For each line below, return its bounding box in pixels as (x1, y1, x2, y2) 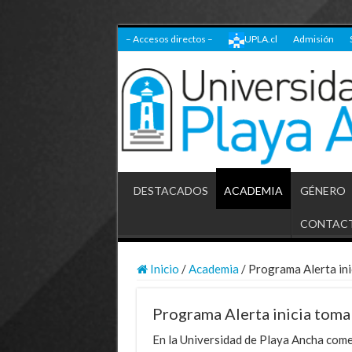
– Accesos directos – (125, 33, 213, 45)
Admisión (292, 33, 334, 45)
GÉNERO (299, 183, 346, 197)
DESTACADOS (133, 183, 208, 197)
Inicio (147, 261, 179, 276)
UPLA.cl (244, 33, 277, 45)
